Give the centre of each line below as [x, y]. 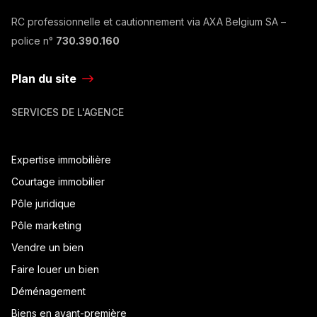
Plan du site [44, 78]
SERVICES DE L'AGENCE [68, 112]
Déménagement [48, 291]
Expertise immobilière [61, 159]
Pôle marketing [46, 225]
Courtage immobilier [58, 181]
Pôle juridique [44, 203]
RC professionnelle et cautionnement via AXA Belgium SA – [149, 21]
